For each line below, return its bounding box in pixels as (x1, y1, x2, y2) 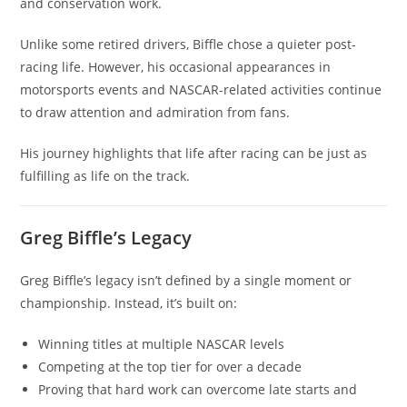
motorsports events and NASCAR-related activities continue (20, 81, 382, 98)
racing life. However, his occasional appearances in (20, 58, 332, 75)
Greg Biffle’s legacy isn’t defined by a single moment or (20, 272, 352, 289)
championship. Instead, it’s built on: (20, 294, 238, 312)
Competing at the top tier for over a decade (38, 358, 303, 375)
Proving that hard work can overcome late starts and (38, 381, 358, 398)
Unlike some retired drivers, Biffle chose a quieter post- (20, 35, 357, 53)
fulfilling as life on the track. (20, 167, 191, 184)
